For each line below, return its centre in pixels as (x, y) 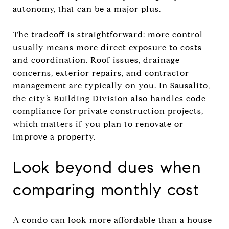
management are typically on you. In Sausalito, (111, 85)
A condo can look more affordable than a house (112, 220)
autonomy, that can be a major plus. (87, 9)
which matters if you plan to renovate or (98, 124)
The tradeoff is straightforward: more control (108, 34)
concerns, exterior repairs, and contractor (101, 73)
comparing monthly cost (106, 189)
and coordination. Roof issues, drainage (96, 60)
